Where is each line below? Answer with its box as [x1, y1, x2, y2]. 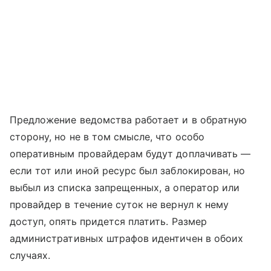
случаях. [10, 249, 51, 261]
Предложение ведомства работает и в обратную [10, 113, 247, 126]
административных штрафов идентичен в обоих [10, 232, 244, 244]
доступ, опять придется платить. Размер [10, 215, 207, 227]
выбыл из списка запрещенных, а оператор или [10, 181, 240, 194]
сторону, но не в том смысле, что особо [10, 130, 204, 143]
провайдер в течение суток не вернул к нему [10, 198, 229, 211]
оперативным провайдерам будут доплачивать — [10, 147, 251, 160]
